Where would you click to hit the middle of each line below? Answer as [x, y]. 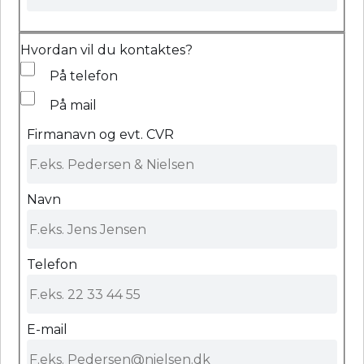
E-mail [47, 330]
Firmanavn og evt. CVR [100, 135]
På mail [73, 106]
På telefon [84, 76]
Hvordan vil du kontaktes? [106, 50]
